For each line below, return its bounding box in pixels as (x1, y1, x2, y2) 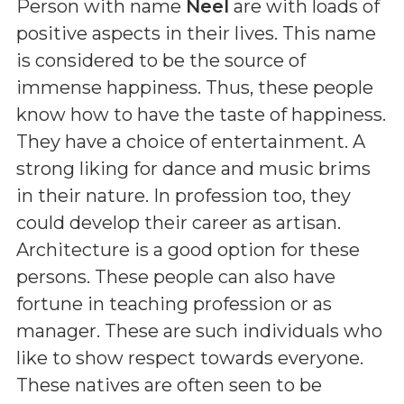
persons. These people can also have (16, 266, 335, 288)
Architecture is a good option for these (16, 239, 360, 261)
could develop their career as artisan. (16, 212, 341, 234)
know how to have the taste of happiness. (16, 104, 386, 125)
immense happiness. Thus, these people (16, 77, 373, 98)
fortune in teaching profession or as (16, 293, 332, 315)
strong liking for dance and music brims (16, 158, 371, 179)
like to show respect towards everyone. (16, 347, 363, 369)
